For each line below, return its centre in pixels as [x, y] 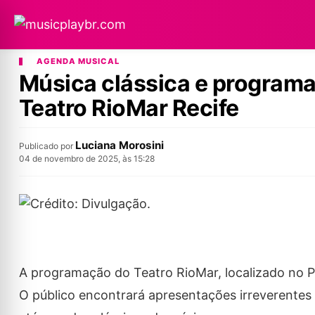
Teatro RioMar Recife [129, 108]
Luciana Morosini [119, 145]
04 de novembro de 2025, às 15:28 [86, 159]
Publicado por [47, 146]
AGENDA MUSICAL [78, 61]
